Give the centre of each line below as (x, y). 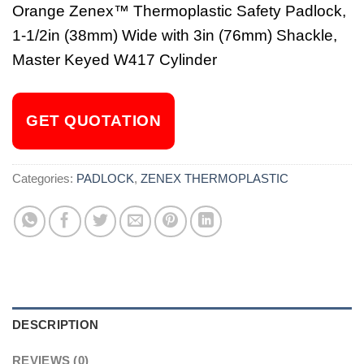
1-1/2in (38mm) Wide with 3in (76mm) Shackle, (175, 35)
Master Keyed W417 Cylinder (115, 59)
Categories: (44, 179)
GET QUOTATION (94, 120)
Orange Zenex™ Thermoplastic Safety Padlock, (179, 11)
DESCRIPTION (56, 324)
